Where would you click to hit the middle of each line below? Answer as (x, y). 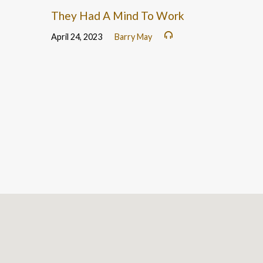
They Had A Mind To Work (118, 16)
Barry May (133, 36)
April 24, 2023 (77, 36)
